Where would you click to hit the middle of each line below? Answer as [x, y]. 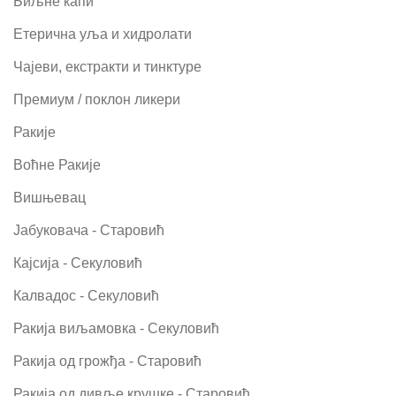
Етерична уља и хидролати [103, 34]
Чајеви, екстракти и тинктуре [107, 66]
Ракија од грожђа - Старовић [107, 361]
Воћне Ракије [57, 164]
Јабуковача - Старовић [89, 230]
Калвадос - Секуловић [86, 295]
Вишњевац [49, 197]
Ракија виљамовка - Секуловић [116, 328]
